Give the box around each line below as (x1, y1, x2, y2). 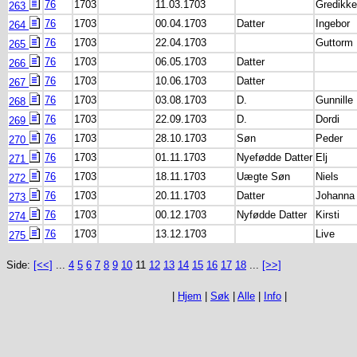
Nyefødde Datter (237, 151, 312, 163)
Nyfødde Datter (237, 209, 307, 221)
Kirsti (316, 209, 339, 221)
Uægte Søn (237, 171, 290, 182)
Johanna (316, 190, 355, 202)
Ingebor (316, 18, 350, 29)
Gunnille (316, 94, 353, 106)
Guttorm (316, 37, 353, 49)
